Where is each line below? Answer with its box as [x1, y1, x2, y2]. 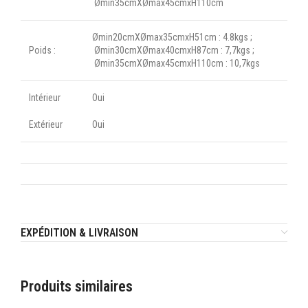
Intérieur [29, 91, 60, 103]
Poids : [29, 44, 56, 56]
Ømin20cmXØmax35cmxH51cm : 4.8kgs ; [92, 31, 252, 43]
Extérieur [29, 118, 63, 130]
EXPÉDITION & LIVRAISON [21, 225, 138, 239]
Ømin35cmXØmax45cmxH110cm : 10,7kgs [92, 57, 260, 69]
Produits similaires [21, 277, 133, 295]
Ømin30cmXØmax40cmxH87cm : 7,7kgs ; [92, 44, 254, 56]
